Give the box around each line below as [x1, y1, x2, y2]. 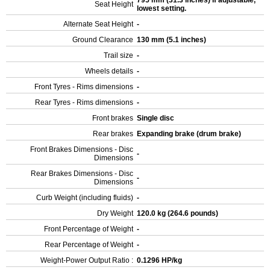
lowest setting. [137, 4, 188, 13]
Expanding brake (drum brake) [137, 130, 243, 138]
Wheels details [85, 67, 133, 75]
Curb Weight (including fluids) [36, 193, 133, 202]
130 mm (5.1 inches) [137, 36, 208, 44]
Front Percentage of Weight [44, 225, 133, 233]
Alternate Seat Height [63, 20, 133, 28]
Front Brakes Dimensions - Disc [30, 145, 133, 154]
